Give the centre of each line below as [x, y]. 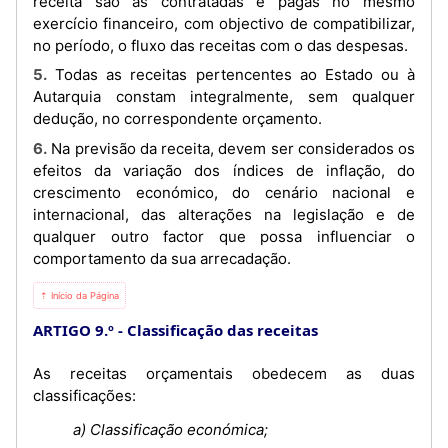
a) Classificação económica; [170, 429]
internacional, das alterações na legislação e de [224, 214]
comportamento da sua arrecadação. [162, 258]
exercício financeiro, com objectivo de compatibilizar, [224, 23]
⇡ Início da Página [79, 295]
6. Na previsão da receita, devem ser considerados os [40, 148]
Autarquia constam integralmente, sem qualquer [224, 96]
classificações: [84, 395]
